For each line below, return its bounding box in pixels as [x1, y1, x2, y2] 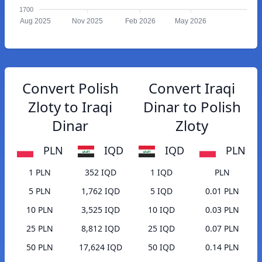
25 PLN [26, 223, 53, 235]
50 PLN [26, 242, 53, 253]
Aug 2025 [19, 17, 51, 26]
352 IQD [85, 167, 116, 178]
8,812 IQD [81, 223, 120, 235]
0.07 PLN [205, 223, 239, 235]
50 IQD [148, 242, 175, 253]
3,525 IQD [81, 204, 120, 216]
